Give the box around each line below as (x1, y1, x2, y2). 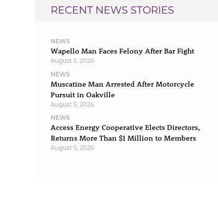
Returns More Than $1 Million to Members (50, 133, 196, 143)
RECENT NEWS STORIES (51, 4, 174, 16)
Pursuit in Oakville (50, 90, 115, 99)
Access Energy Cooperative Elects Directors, (50, 123, 200, 132)
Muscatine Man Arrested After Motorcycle (50, 79, 194, 89)
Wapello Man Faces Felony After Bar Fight (50, 46, 194, 55)
